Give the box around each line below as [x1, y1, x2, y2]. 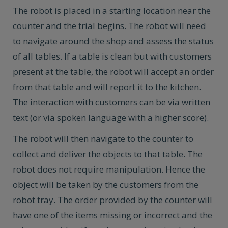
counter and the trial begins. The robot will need [13, 20, 206, 32]
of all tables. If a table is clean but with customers [13, 50, 212, 62]
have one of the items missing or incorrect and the [13, 209, 212, 221]
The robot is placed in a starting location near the [13, 5, 211, 16]
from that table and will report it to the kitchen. [13, 81, 201, 93]
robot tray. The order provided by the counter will [13, 194, 212, 206]
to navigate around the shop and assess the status [13, 35, 214, 47]
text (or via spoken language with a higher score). [13, 111, 209, 123]
